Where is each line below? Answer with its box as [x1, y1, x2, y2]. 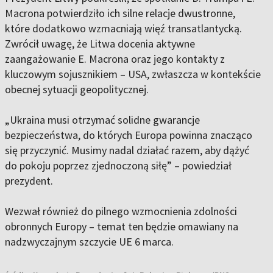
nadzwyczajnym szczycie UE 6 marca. [5, 235, 174, 249]
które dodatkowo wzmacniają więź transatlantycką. [5, 21, 242, 36]
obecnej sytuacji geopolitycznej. [5, 82, 149, 97]
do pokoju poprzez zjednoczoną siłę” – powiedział [5, 158, 232, 173]
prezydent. [5, 174, 53, 188]
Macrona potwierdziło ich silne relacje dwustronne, [5, 6, 235, 21]
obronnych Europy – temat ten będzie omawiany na [5, 219, 238, 234]
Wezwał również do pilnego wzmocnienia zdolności [5, 204, 237, 219]
